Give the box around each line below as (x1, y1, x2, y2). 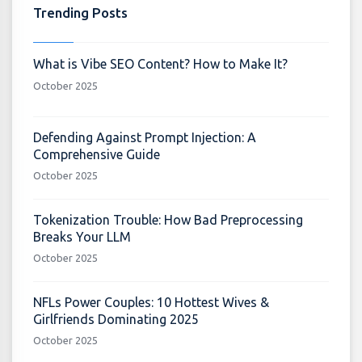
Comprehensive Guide (32, 146, 160, 162)
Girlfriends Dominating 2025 (32, 311, 199, 326)
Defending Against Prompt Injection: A (32, 129, 256, 145)
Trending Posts (32, 4, 128, 20)
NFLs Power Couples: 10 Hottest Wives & (32, 294, 269, 309)
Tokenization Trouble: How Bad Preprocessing (32, 212, 303, 227)
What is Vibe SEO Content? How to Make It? (32, 56, 288, 71)
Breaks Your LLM (32, 229, 131, 244)
